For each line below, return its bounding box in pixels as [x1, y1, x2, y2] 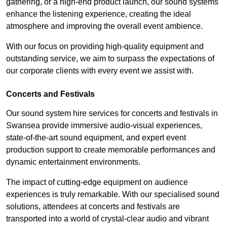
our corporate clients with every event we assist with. [6, 66, 194, 75]
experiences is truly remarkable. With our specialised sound [6, 190, 219, 199]
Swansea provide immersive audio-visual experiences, [6, 121, 202, 130]
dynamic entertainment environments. [6, 157, 140, 166]
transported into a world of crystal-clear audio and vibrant [6, 214, 209, 223]
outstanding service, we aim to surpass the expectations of [6, 54, 214, 63]
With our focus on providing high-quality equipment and [6, 42, 204, 51]
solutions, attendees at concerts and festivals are [6, 202, 180, 211]
